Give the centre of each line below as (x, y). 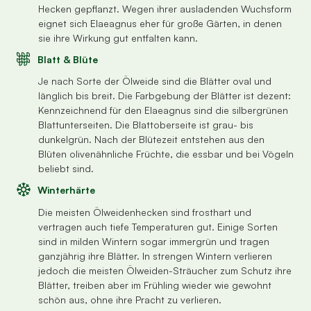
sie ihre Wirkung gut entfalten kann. (118, 37)
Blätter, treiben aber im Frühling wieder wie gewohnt (155, 285)
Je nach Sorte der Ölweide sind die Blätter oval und (155, 81)
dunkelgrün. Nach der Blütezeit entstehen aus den (151, 140)
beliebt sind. (66, 169)
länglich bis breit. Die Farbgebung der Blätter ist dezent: (165, 96)
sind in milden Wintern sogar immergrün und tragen (154, 241)
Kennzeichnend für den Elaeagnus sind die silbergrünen (163, 110)
